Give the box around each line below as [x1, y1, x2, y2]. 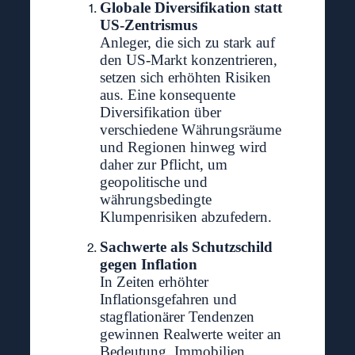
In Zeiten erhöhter [99, 273, 208, 291]
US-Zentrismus [99, 17, 197, 34]
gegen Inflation [99, 256, 197, 273]
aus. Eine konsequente [99, 86, 235, 104]
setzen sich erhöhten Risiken [99, 69, 271, 86]
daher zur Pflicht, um [99, 156, 227, 174]
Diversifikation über [99, 104, 221, 121]
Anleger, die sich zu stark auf [99, 34, 275, 52]
